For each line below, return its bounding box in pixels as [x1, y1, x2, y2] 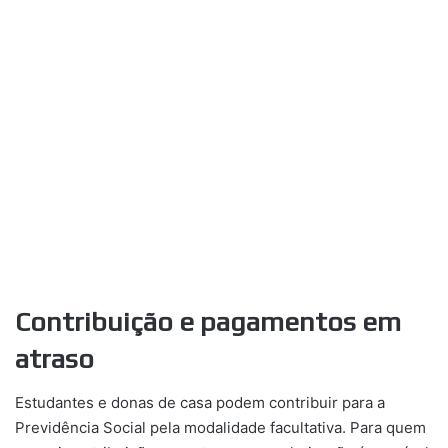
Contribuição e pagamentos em [15, 305, 401, 337]
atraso [15, 342, 94, 374]
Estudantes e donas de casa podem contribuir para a [15, 393, 385, 413]
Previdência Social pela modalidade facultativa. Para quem [15, 418, 426, 438]
